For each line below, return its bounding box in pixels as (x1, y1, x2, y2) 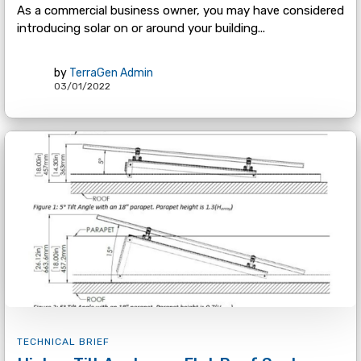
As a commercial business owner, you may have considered (16, 3, 344, 19)
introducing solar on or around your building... (16, 21, 265, 36)
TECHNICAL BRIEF (16, 336, 110, 348)
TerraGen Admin (68, 65, 153, 80)
